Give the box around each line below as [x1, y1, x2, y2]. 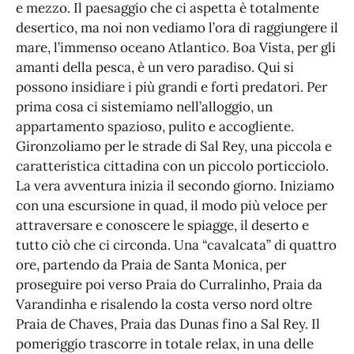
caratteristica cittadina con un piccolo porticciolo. [16, 157, 329, 175]
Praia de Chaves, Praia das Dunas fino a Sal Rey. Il [16, 315, 320, 333]
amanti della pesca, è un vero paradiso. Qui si [16, 58, 294, 77]
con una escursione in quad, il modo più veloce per [16, 197, 327, 215]
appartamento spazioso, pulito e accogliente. [16, 118, 294, 136]
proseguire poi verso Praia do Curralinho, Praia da [16, 276, 322, 294]
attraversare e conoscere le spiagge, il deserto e [16, 217, 309, 235]
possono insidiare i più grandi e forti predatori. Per [16, 78, 327, 96]
